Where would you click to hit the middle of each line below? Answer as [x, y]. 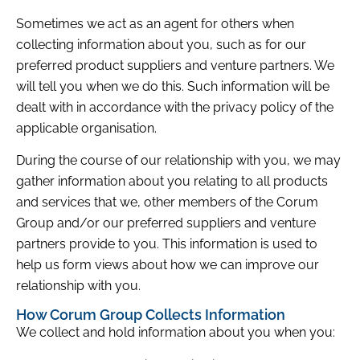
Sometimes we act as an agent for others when [155, 23]
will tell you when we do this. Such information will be [173, 86]
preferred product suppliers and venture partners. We [175, 65]
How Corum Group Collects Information [151, 315]
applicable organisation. [86, 128]
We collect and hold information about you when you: [176, 333]
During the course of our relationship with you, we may [178, 161]
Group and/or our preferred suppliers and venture [166, 223]
